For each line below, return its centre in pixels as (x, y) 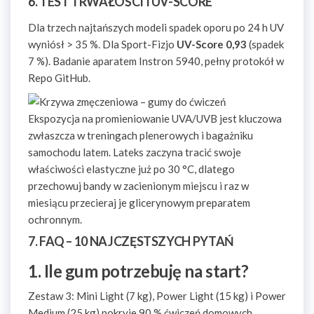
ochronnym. (55, 219)
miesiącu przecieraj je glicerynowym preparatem (139, 203)
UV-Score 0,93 (212, 44)
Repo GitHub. (59, 78)
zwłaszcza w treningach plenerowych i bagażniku (141, 135)
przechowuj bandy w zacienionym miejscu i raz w (138, 186)
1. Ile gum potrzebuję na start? (138, 271)
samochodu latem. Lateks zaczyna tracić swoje (135, 152)
